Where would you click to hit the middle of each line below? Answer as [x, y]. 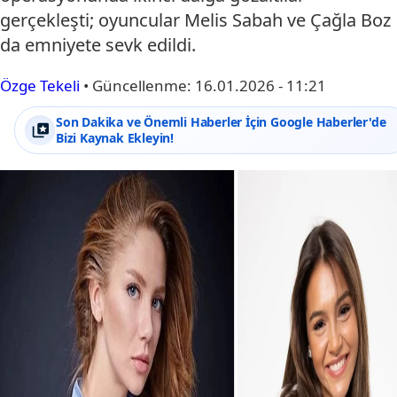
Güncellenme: [144, 86]
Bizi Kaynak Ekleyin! [115, 138]
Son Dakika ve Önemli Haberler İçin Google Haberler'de [221, 122]
